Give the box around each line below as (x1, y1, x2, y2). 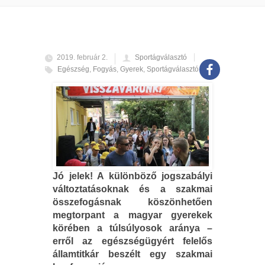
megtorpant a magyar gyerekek (53, 209, 212, 220)
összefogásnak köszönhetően (53, 196, 212, 207)
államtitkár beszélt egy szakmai (53, 248, 212, 259)
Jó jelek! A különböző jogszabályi (53, 170, 212, 181)
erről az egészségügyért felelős (53, 235, 212, 246)
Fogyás (93, 64, 117, 73)
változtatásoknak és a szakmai (53, 183, 212, 194)
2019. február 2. (57, 53, 108, 62)
